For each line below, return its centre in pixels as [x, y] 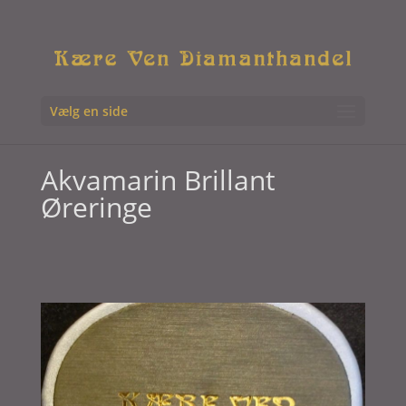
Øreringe [96, 207]
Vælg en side [88, 111]
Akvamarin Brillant [158, 179]
